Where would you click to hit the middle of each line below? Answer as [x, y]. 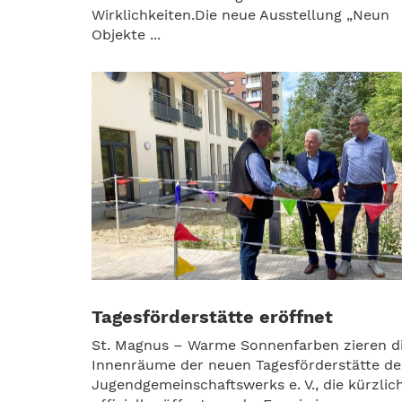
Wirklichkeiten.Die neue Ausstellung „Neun [240, 14]
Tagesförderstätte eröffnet [212, 317]
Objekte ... [126, 34]
